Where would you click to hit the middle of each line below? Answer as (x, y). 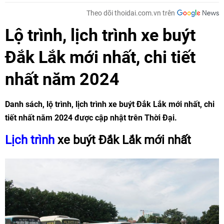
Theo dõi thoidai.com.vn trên (131, 13)
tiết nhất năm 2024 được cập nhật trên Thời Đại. (91, 118)
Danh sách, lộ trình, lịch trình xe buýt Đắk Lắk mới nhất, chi (110, 104)
